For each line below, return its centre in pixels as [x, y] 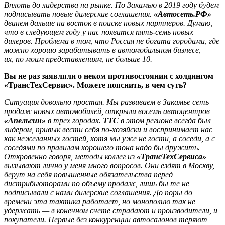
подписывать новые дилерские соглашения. [79, 14]
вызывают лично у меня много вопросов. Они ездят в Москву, [109, 165]
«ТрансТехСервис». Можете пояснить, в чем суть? [95, 85]
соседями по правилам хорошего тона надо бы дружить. [102, 147]
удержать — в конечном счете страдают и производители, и [111, 210]
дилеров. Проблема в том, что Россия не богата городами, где [112, 41]
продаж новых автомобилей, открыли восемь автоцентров [107, 111]
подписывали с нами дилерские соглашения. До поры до [98, 192]
